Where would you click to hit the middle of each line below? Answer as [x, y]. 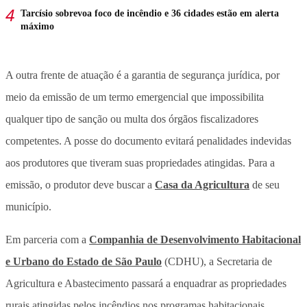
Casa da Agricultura [202, 185]
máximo [37, 27]
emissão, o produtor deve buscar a [80, 185]
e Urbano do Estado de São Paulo [84, 262]
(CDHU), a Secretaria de [217, 262]
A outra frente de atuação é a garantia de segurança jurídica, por [143, 75]
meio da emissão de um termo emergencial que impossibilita [135, 97]
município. [28, 207]
